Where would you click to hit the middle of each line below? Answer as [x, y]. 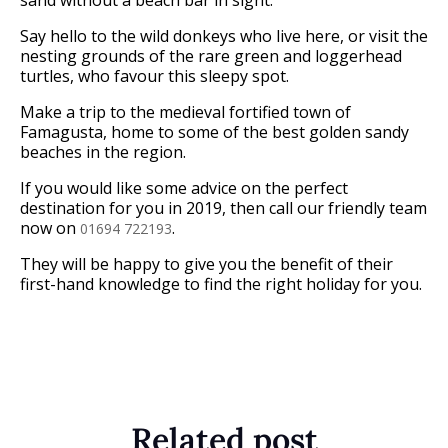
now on [50, 227]
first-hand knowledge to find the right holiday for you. [221, 283]
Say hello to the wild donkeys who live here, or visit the [224, 35]
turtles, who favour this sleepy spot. [154, 75]
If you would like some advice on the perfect [184, 187]
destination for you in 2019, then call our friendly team [223, 207]
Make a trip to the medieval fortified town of [185, 111]
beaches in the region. [103, 151]
